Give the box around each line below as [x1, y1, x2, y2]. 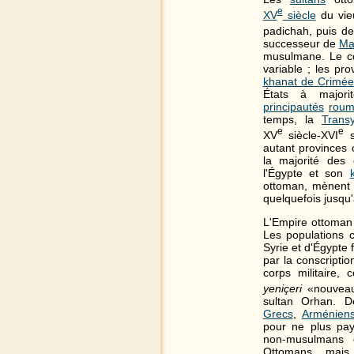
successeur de [262, 36, 339, 50]
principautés [262, 100, 324, 113]
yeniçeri [262, 281, 302, 295]
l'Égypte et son [262, 166, 350, 179]
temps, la [262, 112, 322, 126]
